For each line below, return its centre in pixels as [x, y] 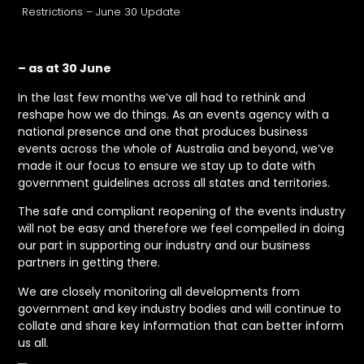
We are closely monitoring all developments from [159, 291]
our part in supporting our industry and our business [165, 246]
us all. [34, 342]
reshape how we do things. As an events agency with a [174, 114]
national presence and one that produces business [163, 131]
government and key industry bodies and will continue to [180, 308]
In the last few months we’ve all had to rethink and [162, 97]
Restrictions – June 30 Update [102, 12]
